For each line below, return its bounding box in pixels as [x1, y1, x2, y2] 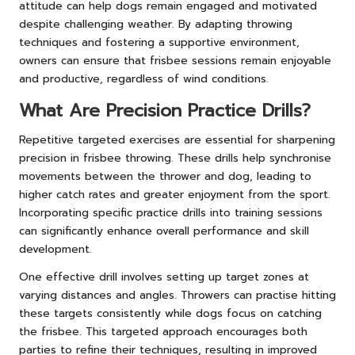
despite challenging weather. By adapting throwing [19, 16, 292, 33]
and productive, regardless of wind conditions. [19, 71, 269, 88]
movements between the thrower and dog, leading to [19, 168, 311, 185]
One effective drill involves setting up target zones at [19, 269, 309, 286]
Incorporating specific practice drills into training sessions [19, 204, 323, 222]
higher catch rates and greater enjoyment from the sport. [19, 186, 330, 204]
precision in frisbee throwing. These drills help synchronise [19, 150, 331, 167]
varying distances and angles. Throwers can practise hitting [19, 287, 336, 304]
